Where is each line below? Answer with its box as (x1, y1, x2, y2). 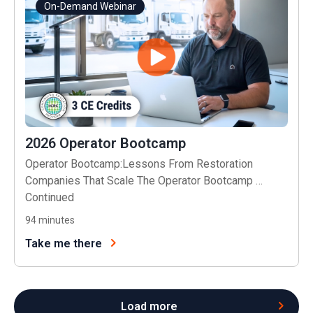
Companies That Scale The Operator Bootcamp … (25, 173, 263, 187)
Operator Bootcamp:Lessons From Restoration (25, 156, 253, 170)
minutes (38, 214, 75, 226)
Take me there (25, 236, 102, 250)
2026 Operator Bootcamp (25, 134, 186, 152)
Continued (25, 190, 74, 204)
